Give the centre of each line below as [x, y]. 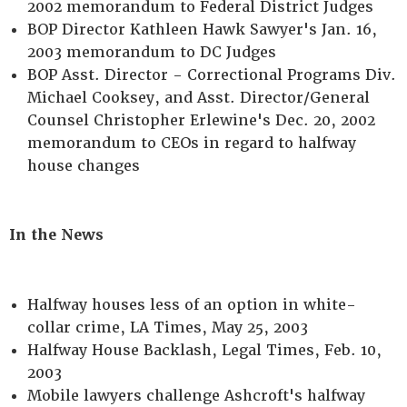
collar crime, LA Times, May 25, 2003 [168, 328]
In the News [56, 235]
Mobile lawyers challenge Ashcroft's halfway [196, 396]
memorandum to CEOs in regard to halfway [192, 143]
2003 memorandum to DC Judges [152, 52]
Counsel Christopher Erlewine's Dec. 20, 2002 [201, 120]
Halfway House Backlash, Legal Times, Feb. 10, [204, 350]
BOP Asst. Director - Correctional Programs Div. [212, 75]
